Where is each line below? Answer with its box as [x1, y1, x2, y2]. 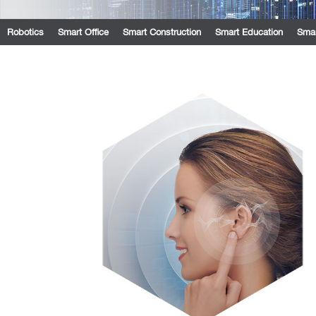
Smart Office [58, 27, 109, 37]
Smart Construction [123, 27, 201, 37]
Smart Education [215, 27, 283, 37]
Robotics [7, 27, 44, 37]
